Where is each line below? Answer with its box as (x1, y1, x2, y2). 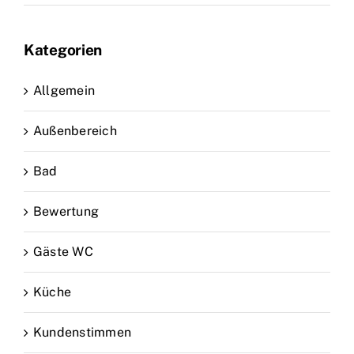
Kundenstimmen (33, 324, 132, 340)
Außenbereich (33, 122, 117, 138)
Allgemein (33, 82, 96, 98)
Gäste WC (33, 243, 93, 259)
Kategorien (24, 41, 103, 59)
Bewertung (33, 203, 100, 219)
